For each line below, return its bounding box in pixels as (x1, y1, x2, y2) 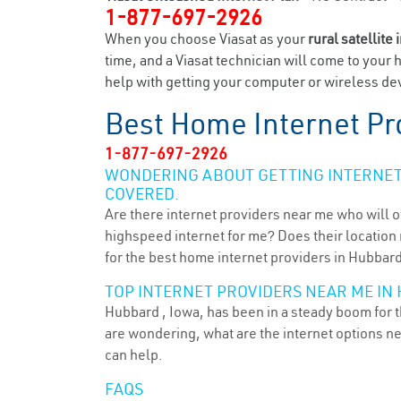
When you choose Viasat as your (105, 30, 308, 47)
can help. (105, 346, 163, 363)
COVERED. (105, 183, 179, 204)
